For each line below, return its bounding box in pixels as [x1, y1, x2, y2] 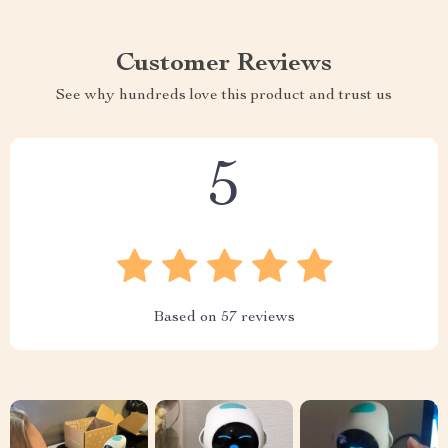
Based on [153, 310, 221, 327]
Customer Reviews [116, 51, 332, 78]
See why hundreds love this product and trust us [56, 88, 392, 105]
